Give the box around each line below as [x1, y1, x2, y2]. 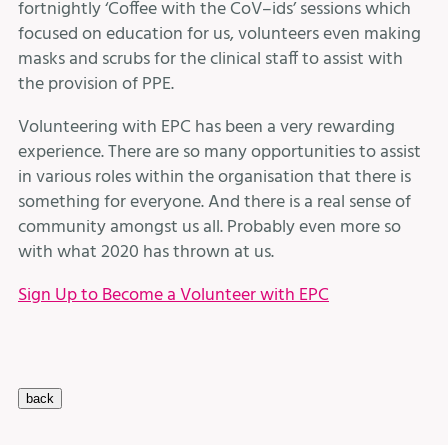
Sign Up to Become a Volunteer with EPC [18, 281, 329, 311]
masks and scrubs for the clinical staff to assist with [18, 45, 403, 75]
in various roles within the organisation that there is [18, 163, 411, 193]
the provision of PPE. [18, 70, 174, 100]
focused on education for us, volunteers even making [18, 20, 421, 50]
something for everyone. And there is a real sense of [18, 188, 411, 218]
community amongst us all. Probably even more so [18, 213, 401, 243]
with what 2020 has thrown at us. [18, 238, 274, 268]
